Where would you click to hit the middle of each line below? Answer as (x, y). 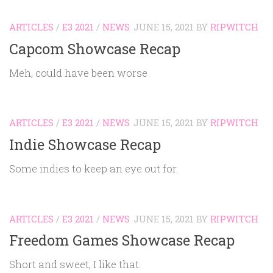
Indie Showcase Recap (85, 144)
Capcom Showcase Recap (95, 48)
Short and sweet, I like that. (75, 264)
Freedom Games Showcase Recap (122, 240)
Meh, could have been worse (78, 73)
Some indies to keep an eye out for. (94, 168)
